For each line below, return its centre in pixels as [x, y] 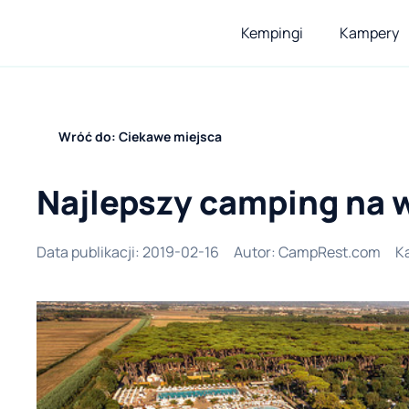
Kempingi [272, 33]
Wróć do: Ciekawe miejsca [140, 136]
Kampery [369, 33]
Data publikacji [86, 252]
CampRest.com [330, 252]
